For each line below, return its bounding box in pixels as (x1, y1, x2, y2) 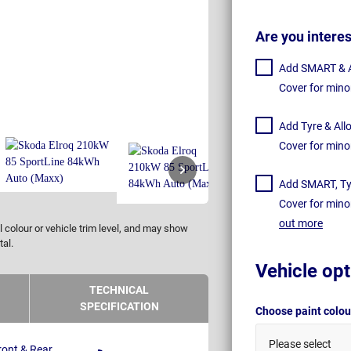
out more (279, 216, 323, 230)
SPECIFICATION (79, 300, 159, 313)
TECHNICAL (89, 284, 149, 297)
